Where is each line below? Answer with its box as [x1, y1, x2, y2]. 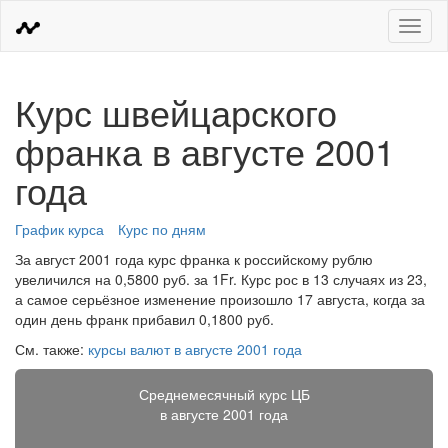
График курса [15, 219, 104, 239]
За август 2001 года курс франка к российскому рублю [15, 249, 373, 269]
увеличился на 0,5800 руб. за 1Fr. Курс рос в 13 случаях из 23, [15, 269, 427, 289]
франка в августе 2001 [15, 125, 395, 176]
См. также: [15, 339, 88, 359]
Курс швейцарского [15, 86, 337, 137]
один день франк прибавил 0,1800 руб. [15, 309, 274, 329]
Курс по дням [118, 219, 206, 239]
